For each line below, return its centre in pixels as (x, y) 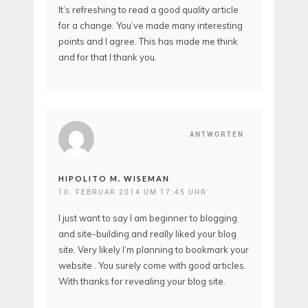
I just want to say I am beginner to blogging (148, 218)
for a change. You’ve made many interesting (151, 26)
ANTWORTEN (217, 134)
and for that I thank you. (108, 57)
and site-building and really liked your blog (147, 233)
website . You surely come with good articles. (152, 265)
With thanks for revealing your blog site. (142, 281)
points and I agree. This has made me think (148, 42)
